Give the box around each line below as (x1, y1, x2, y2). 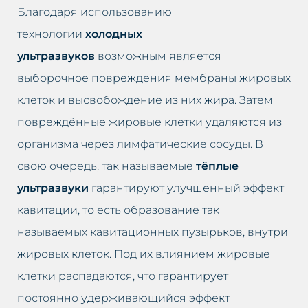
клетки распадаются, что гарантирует (17, 269, 228, 283)
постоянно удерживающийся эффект (17, 291, 230, 305)
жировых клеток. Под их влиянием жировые (17, 247, 270, 261)
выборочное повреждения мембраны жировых (17, 71, 291, 85)
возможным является (95, 49, 221, 63)
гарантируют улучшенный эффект (89, 181, 284, 195)
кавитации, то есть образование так (17, 203, 219, 217)
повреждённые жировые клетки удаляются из (17, 115, 282, 129)
